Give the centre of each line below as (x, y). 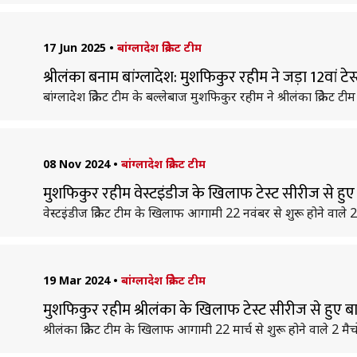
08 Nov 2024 (76, 164)
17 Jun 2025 (74, 47)
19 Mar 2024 (76, 280)
